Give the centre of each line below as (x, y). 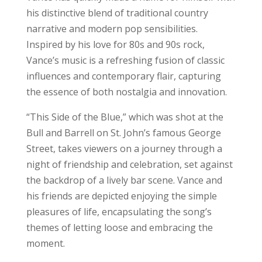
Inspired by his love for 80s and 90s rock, (115, 44)
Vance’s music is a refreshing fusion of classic (125, 60)
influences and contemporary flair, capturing (123, 76)
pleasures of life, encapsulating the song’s (119, 211)
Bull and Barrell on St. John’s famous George (123, 132)
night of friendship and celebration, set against (129, 164)
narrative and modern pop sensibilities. (112, 28)
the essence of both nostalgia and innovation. (126, 92)
